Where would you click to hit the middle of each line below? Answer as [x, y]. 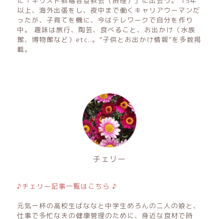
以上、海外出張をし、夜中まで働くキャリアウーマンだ [109, 10]
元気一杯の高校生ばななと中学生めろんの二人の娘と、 [109, 205]
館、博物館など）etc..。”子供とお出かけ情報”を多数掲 [109, 39]
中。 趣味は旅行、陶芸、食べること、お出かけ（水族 [106, 29]
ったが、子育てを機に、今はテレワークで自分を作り [105, 20]
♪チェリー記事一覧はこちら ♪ [67, 186]
